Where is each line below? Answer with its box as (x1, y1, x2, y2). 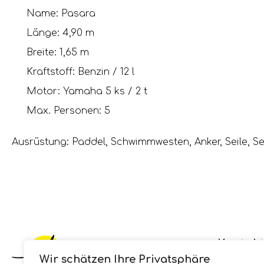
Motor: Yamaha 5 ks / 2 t (12, 85, 147, 97)
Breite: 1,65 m (12, 47, 89, 58)
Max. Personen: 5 (12, 105, 110, 116)
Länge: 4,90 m (12, 27, 94, 38)
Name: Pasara (12, 8, 95, 19)
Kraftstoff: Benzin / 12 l (12, 66, 134, 77)
